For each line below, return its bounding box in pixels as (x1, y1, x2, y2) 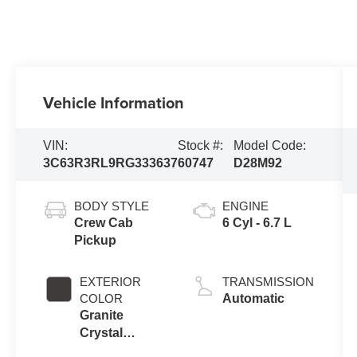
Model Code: (233, 139, 306, 153)
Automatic (222, 292, 284, 306)
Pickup (74, 233, 117, 248)
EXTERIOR (80, 275, 142, 289)
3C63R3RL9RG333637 (43, 156, 178, 171)
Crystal (80, 326, 124, 340)
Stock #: (178, 139, 224, 153)
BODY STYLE (74, 199, 150, 214)
